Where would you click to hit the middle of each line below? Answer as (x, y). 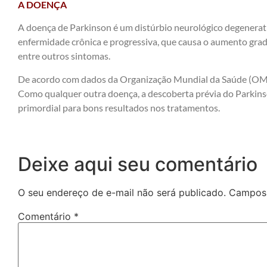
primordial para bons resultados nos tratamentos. (119, 107)
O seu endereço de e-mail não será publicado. (122, 192)
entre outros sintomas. (64, 56)
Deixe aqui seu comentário (138, 164)
